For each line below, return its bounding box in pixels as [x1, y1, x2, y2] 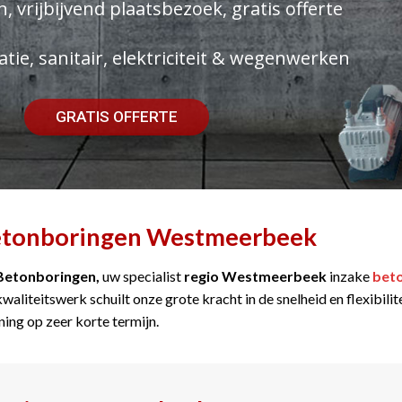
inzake [327, 267, 370, 284]
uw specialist [102, 267, 184, 284]
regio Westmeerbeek [184, 267, 327, 284]
